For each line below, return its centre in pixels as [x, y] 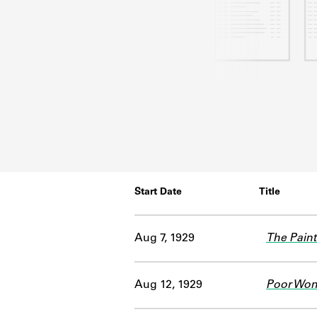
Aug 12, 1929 [168, 285]
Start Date [158, 192]
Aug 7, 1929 [165, 238]
